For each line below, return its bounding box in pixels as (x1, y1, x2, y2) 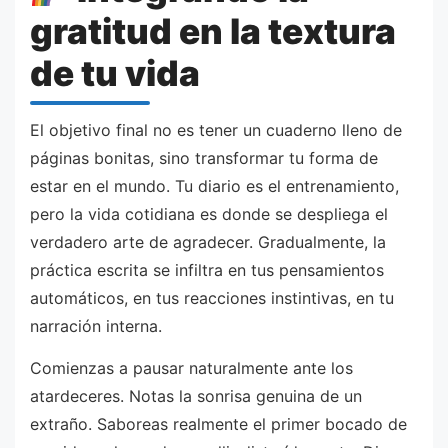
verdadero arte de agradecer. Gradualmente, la (30, 232, 386, 253)
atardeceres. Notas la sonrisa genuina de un (30, 386, 362, 407)
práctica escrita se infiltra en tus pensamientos (30, 260, 384, 281)
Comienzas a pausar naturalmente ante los (30, 358, 353, 379)
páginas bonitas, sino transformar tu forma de (30, 148, 378, 169)
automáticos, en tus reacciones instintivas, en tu (30, 288, 394, 309)
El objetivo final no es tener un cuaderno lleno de (30, 120, 402, 141)
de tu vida (30, 52, 200, 95)
